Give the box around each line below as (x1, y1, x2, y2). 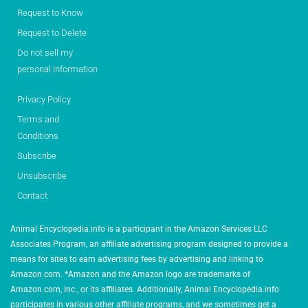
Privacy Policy (17, 93, 71, 104)
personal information (17, 63, 98, 74)
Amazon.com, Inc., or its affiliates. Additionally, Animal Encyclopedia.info (10, 284, 279, 294)
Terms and (17, 113, 59, 124)
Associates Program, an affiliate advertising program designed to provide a (10, 239, 288, 249)
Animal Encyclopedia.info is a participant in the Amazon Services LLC (10, 223, 267, 234)
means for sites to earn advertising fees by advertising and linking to (10, 254, 263, 264)
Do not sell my (17, 47, 73, 58)
